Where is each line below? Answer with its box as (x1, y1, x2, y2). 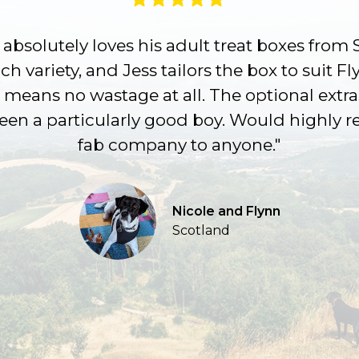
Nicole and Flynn (171, 203, 280, 219)
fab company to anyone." (78, 134, 281, 155)
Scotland (171, 222, 230, 238)
